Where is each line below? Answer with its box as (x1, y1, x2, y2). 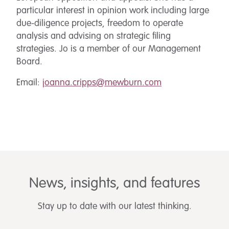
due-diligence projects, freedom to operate (16, 19, 183, 28)
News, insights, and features (29, 176, 200, 191)
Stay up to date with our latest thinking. (37, 202, 192, 211)
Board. (16, 57, 42, 66)
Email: (16, 78, 42, 87)
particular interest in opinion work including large (16, 6, 209, 15)
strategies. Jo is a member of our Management (16, 44, 201, 54)
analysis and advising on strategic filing (16, 32, 171, 41)
